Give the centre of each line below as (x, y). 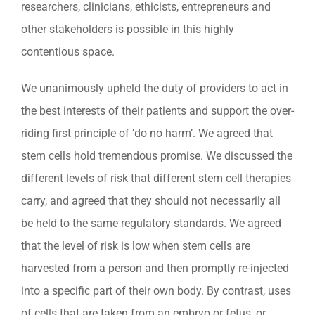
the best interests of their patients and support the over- (157, 111)
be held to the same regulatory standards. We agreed (151, 224)
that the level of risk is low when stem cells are (136, 246)
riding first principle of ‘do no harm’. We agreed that (147, 134)
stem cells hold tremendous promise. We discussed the (157, 156)
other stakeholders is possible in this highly (128, 30)
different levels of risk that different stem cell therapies (156, 179)
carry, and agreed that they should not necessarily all (151, 201)
